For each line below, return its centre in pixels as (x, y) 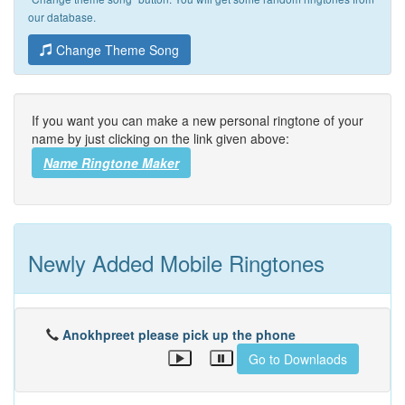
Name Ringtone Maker (111, 163)
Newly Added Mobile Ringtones (176, 263)
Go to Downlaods (298, 359)
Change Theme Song (116, 50)
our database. (62, 17)
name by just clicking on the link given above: (160, 138)
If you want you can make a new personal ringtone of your (198, 120)
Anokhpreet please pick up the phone (179, 334)
